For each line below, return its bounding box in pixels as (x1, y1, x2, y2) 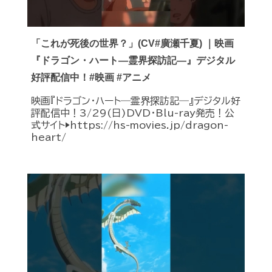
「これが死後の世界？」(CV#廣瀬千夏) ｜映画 (31, 38, 234, 49)
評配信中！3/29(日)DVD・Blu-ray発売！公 (31, 108, 234, 118)
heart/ (31, 132, 66, 143)
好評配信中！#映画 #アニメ (31, 72, 151, 83)
